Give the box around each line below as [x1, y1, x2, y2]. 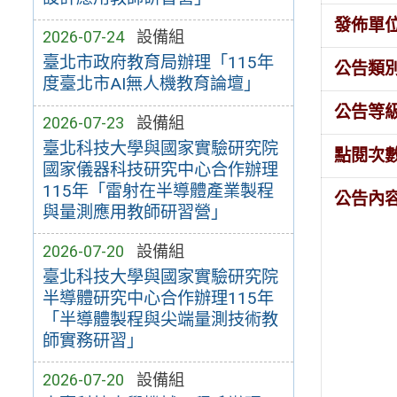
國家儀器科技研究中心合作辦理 [42, 159, 278, 180]
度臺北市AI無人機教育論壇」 [42, 74, 261, 95]
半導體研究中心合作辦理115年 [42, 287, 274, 308]
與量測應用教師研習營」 [42, 201, 228, 222]
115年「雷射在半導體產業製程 [42, 180, 274, 201]
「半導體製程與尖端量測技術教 [42, 308, 278, 330]
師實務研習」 [42, 330, 144, 351]
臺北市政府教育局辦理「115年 [42, 52, 274, 74]
